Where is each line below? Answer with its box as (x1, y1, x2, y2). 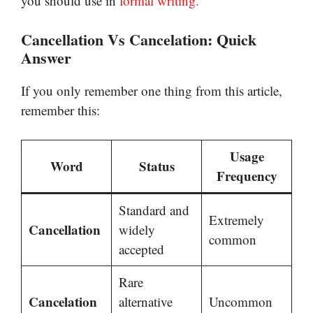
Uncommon (208, 293, 272, 311)
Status (138, 156, 175, 176)
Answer (21, 45, 71, 69)
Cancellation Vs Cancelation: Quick (21, 27, 256, 51)
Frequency (216, 166, 277, 186)
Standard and (118, 201, 189, 219)
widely (118, 221, 155, 239)
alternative (118, 293, 173, 311)
